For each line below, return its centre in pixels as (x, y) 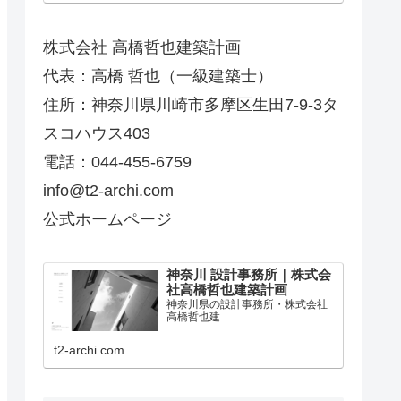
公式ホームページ (107, 219)
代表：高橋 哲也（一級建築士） (158, 76)
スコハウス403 (97, 133)
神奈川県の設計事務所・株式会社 (247, 305)
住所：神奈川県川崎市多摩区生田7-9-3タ (191, 104)
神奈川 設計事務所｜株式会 (249, 275)
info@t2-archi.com (108, 190)
